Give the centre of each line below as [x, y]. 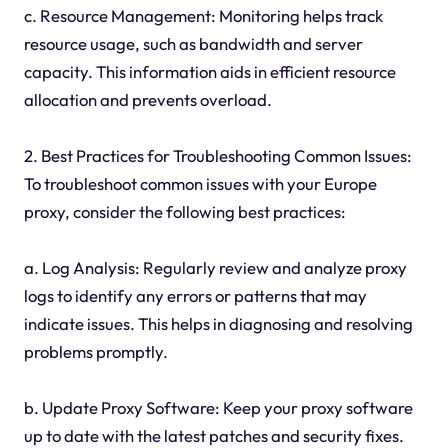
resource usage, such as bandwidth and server [193, 44]
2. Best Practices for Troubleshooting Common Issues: [217, 156]
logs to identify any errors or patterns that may [195, 296]
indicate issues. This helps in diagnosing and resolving [218, 324]
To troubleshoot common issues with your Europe [200, 184]
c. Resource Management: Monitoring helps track [203, 16]
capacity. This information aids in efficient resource [209, 72]
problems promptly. [95, 352]
